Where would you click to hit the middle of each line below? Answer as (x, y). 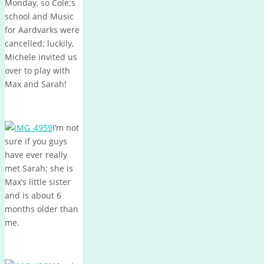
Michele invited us (41, 57)
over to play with (37, 71)
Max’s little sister (38, 182)
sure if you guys (36, 141)
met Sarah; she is (39, 169)
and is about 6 (33, 196)
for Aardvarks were (42, 30)
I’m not (66, 128)
